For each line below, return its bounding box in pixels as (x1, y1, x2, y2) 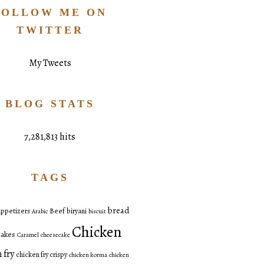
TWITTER (16, 24, 84, 37)
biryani (67, 206, 87, 216)
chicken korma (69, 250, 108, 260)
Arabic (32, 207, 48, 216)
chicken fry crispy (16, 250, 68, 260)
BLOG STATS (5, 98, 95, 110)
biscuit (88, 207, 107, 216)
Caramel (16, 230, 39, 240)
